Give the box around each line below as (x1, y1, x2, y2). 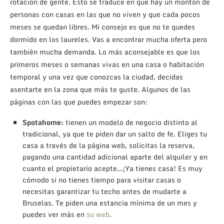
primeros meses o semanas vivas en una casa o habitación (10, 58, 204, 70)
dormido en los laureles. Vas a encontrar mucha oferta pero (10, 33, 207, 45)
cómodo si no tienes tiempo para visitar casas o (22, 173, 181, 185)
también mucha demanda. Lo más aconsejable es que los (10, 45, 200, 57)
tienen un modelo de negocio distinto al (63, 116, 197, 128)
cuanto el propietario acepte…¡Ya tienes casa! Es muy (22, 162, 202, 174)
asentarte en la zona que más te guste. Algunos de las (10, 83, 190, 95)
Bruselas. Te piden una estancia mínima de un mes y (22, 196, 197, 208)
